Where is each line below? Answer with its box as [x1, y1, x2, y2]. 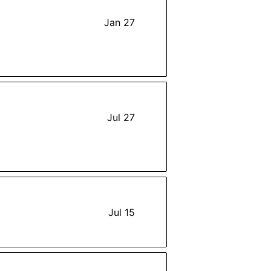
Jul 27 [107, 111, 135, 123]
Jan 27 [104, 16, 135, 28]
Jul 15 [108, 206, 135, 218]
